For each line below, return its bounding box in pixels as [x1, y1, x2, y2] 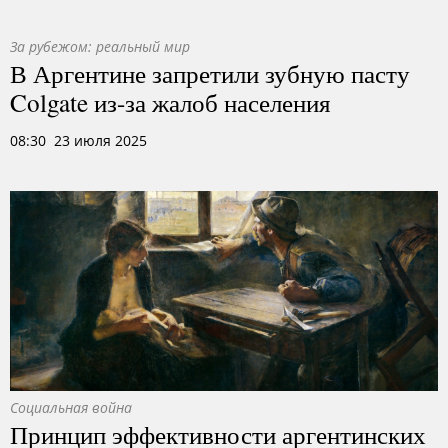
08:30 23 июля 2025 [10, 131, 147, 150]
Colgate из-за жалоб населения [10, 85, 331, 119]
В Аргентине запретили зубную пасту [10, 56, 410, 90]
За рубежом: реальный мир [10, 37, 190, 56]
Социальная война [10, 398, 132, 417]
